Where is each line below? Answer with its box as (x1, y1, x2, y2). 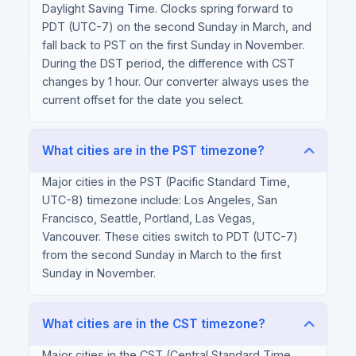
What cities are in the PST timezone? (42, 143, 265, 159)
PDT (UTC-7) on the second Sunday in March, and (42, 20, 311, 34)
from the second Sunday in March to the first (42, 248, 281, 262)
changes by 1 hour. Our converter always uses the (42, 75, 309, 89)
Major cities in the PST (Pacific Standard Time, (42, 175, 290, 189)
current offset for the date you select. (42, 93, 244, 107)
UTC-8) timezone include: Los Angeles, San (42, 193, 277, 207)
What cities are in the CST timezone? (42, 316, 265, 332)
